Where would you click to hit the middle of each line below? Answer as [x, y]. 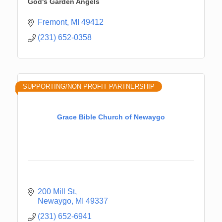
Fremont [52, 22]
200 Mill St [56, 191]
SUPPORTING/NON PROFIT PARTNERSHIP [89, 86]
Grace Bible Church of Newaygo [111, 117]
